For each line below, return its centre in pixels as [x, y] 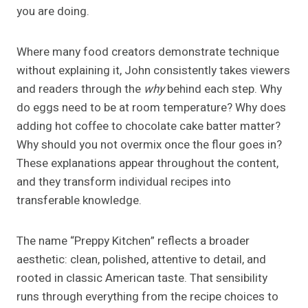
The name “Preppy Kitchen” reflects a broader [133, 241]
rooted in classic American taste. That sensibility [142, 278]
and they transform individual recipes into [124, 182]
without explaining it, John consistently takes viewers [153, 71]
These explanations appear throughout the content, [147, 164]
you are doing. [53, 12]
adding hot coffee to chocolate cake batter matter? [148, 126]
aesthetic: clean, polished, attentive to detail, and [141, 260]
